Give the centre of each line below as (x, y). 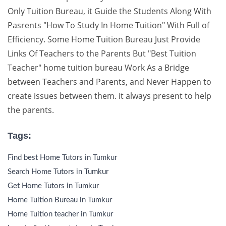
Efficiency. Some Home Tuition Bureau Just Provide (104, 39)
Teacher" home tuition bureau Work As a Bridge (98, 68)
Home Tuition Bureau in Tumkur (60, 200)
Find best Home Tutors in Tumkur (62, 158)
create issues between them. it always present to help (109, 96)
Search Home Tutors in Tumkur (58, 172)
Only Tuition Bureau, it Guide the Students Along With (109, 11)
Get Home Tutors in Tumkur (53, 186)
